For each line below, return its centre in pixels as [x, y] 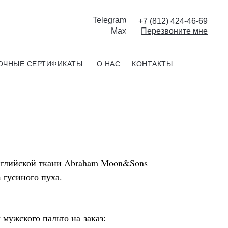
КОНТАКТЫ [152, 64]
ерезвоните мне [177, 31]
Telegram [109, 20]
